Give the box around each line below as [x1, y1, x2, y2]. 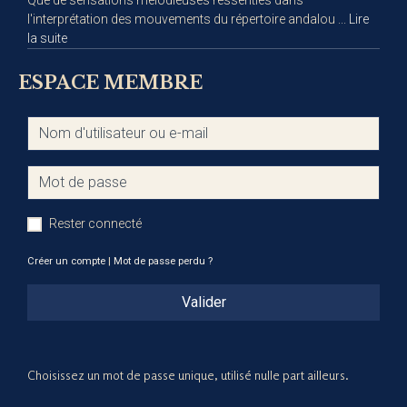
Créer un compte [27, 254, 105, 267]
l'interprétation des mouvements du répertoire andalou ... [27, 11, 349, 26]
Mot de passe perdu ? [114, 254, 213, 267]
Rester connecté [49, 215, 142, 231]
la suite [27, 30, 67, 45]
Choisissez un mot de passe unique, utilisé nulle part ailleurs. [27, 366, 349, 382]
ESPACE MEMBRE [18, 71, 203, 94]
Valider [181, 293, 226, 311]
